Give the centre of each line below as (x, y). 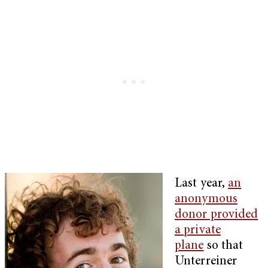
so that (223, 246)
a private (198, 230)
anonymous (206, 199)
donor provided (217, 215)
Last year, (202, 184)
